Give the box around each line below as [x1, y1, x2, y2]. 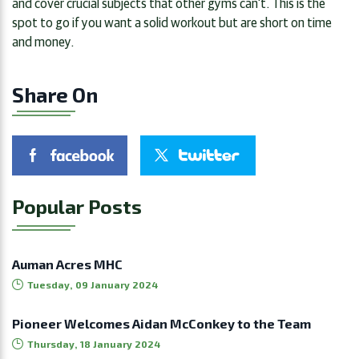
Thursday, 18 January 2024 [26, 337, 160, 349]
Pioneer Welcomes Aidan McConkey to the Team [12, 315, 311, 331]
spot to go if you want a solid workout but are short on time [12, 13, 332, 30]
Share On [12, 82, 98, 107]
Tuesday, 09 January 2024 [26, 278, 158, 290]
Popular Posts [12, 194, 142, 218]
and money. [12, 32, 74, 49]
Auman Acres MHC [12, 256, 123, 272]
